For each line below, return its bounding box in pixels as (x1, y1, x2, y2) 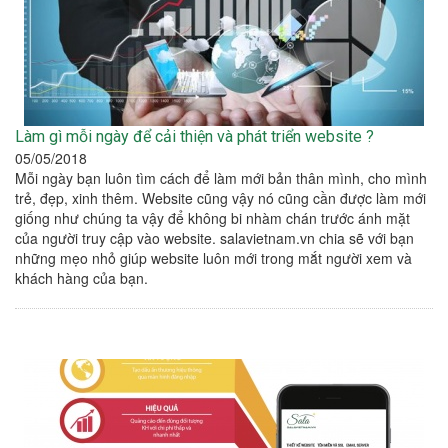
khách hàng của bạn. (15, 268, 148, 289)
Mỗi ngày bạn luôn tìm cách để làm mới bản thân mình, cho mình (15, 168, 427, 189)
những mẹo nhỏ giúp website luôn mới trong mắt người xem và (15, 248, 412, 269)
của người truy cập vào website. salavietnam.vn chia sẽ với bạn (15, 228, 414, 249)
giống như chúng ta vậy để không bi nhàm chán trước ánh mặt (15, 208, 410, 229)
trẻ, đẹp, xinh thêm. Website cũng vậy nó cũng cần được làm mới (15, 188, 426, 209)
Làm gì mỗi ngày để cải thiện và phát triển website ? (15, 127, 374, 147)
